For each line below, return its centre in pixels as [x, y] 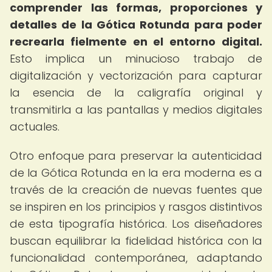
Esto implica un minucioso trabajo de [136, 59]
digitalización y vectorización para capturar [136, 76]
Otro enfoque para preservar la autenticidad [136, 156]
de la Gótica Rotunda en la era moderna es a [136, 173]
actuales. [35, 127]
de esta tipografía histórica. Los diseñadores [136, 224]
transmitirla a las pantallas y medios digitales [136, 110]
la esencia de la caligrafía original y [136, 93]
